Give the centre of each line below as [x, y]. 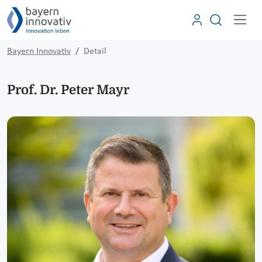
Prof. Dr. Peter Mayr [68, 89]
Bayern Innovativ [39, 51]
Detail [95, 51]
